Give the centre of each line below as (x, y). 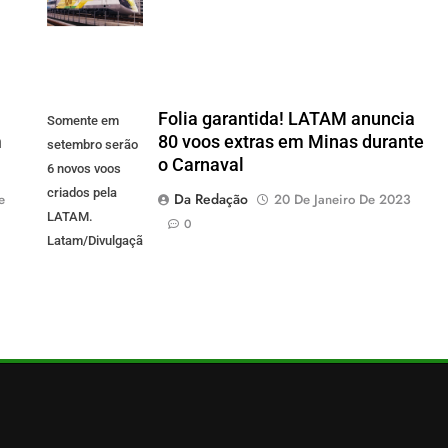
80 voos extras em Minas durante (290, 142)
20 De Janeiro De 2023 (342, 200)
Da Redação (210, 199)
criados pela (82, 193)
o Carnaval (200, 165)
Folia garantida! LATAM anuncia (286, 119)
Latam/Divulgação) (101, 241)
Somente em (83, 121)
